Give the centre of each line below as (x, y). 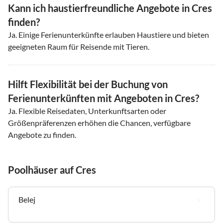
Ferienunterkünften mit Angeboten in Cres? (104, 98)
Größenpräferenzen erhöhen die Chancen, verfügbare (99, 122)
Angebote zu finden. (42, 134)
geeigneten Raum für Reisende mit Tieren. (79, 46)
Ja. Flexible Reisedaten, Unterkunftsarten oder (87, 111)
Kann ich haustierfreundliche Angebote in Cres (110, 8)
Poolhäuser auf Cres (52, 169)
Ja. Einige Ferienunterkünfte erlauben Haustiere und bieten (109, 34)
